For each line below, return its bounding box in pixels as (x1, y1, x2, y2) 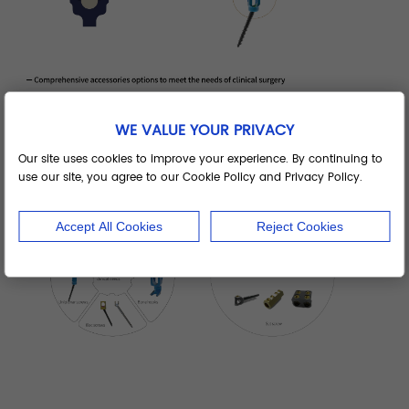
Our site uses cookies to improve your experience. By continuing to (18, 151, 383, 168)
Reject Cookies (257, 219, 344, 234)
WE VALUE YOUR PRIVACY (115, 119, 294, 142)
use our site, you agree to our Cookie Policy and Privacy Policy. (18, 169, 363, 186)
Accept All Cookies (55, 219, 163, 234)
